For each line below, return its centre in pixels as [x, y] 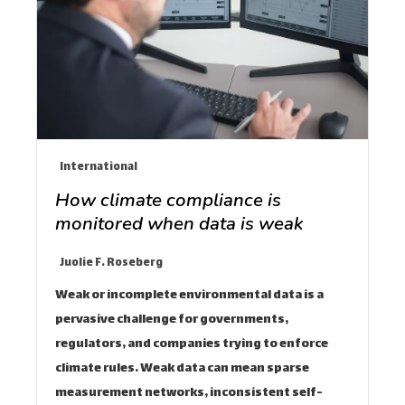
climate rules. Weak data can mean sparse [182, 368]
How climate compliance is [168, 199]
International [99, 167]
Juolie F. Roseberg [111, 263]
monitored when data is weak [179, 223]
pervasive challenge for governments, [172, 320]
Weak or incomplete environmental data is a [189, 295]
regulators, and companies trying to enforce [192, 344]
